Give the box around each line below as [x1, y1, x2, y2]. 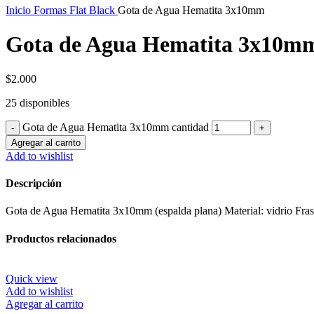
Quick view [6, 272, 57, 285]
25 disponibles [6, 96, 69, 109]
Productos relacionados [6, 232, 116, 245]
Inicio [6, 4, 34, 16]
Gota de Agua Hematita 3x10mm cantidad [22, 121, 209, 133]
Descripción [6, 177, 62, 190]
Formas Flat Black [34, 4, 118, 16]
